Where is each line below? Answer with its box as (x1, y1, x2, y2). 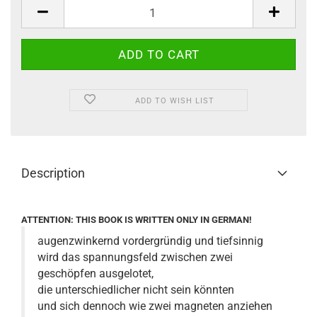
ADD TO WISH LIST (135, 96, 215, 105)
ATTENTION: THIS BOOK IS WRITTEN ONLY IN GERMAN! (21, 214, 252, 225)
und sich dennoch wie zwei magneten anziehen (38, 299, 272, 313)
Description (21, 166, 85, 180)
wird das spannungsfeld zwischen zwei (38, 250, 233, 264)
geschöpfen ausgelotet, (38, 267, 154, 280)
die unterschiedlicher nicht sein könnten (38, 283, 234, 296)
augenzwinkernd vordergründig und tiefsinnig (38, 234, 263, 248)
